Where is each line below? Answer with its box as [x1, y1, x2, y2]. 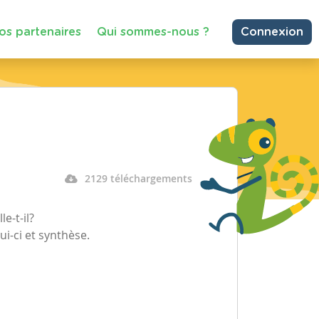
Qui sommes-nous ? [97, 26, 209, 38]
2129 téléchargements [84, 172, 192, 185]
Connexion [241, 26, 303, 38]
